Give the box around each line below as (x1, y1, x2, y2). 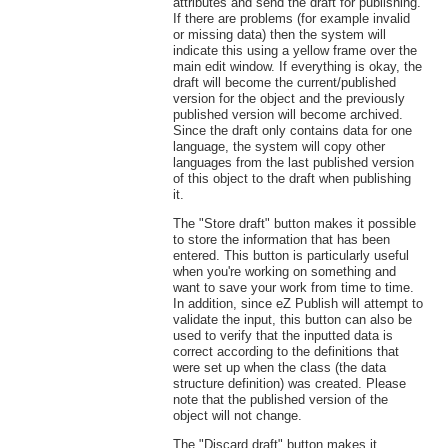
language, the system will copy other (172, 139, 385, 155)
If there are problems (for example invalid (172, 11, 410, 27)
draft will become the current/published (172, 75, 396, 91)
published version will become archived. (172, 107, 403, 123)
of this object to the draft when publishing (172, 171, 411, 187)
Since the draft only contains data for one (172, 123, 412, 139)
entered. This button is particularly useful (172, 247, 409, 263)
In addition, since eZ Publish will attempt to (172, 295, 423, 311)
